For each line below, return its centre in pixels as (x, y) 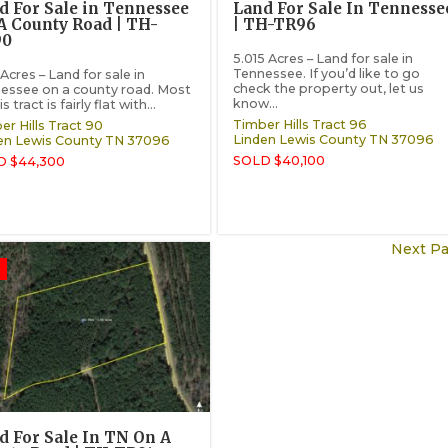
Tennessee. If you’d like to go (326, 73)
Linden (254, 140)
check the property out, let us (328, 88)
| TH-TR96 (274, 25)
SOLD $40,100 (278, 161)
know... (255, 103)
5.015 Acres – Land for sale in (322, 58)
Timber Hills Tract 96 (299, 125)
